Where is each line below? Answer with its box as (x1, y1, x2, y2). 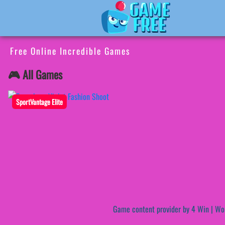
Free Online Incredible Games (10, 44, 131, 57)
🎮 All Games (8, 66, 62, 83)
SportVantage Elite (16, 96, 63, 107)
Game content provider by (113, 203, 191, 215)
